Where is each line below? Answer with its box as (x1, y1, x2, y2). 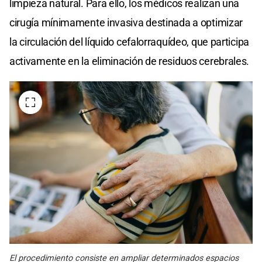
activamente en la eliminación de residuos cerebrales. (9, 55, 250, 68)
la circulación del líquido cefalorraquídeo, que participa (9, 36, 249, 49)
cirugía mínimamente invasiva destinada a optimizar (9, 16, 243, 29)
